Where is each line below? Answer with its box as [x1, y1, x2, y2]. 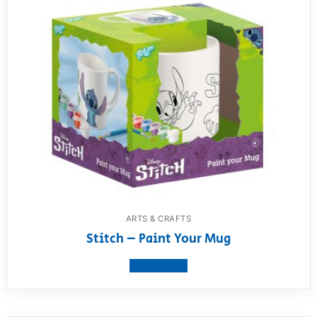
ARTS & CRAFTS [125, 214, 192, 224]
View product [129, 259, 188, 273]
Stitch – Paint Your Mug [86, 230, 231, 249]
